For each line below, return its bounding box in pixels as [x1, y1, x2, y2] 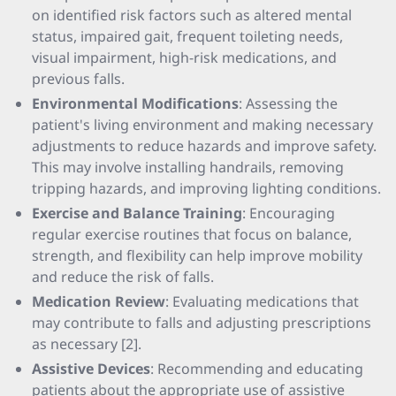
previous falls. [32, 69, 125, 88]
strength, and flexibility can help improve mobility [32, 246, 362, 265]
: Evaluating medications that [165, 292, 359, 311]
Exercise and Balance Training [32, 203, 242, 223]
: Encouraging [242, 203, 335, 223]
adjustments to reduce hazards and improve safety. [32, 136, 377, 156]
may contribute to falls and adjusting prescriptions [32, 313, 371, 332]
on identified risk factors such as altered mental [32, 5, 352, 25]
